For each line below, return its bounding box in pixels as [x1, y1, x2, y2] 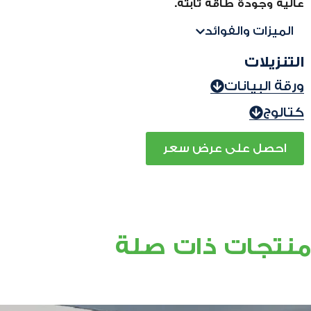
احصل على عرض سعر [163, 142, 287, 155]
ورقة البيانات [224, 78, 304, 94]
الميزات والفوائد [205, 24, 294, 37]
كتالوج [263, 105, 304, 120]
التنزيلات [244, 54, 304, 69]
